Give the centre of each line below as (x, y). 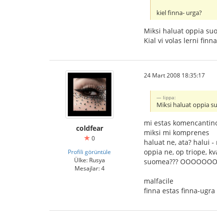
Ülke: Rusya (89, 160)
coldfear (89, 128)
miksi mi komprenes (177, 132)
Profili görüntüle (89, 151)
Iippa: (170, 97)
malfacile (159, 181)
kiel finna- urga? (179, 13)
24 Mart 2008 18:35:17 (174, 75)
